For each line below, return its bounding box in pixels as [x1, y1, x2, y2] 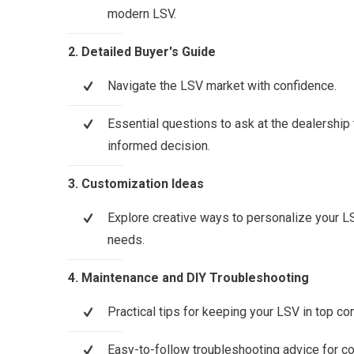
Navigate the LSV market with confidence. [107, 78, 337, 94]
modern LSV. [107, 6, 176, 22]
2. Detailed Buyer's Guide [68, 44, 216, 60]
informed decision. [107, 138, 210, 154]
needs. [107, 232, 145, 248]
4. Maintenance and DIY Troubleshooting [68, 270, 309, 286]
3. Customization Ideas [68, 176, 204, 192]
